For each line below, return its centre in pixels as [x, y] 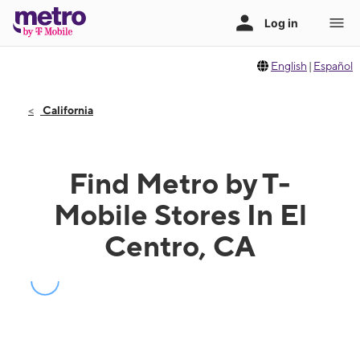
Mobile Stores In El [180, 215]
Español [333, 66]
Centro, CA [180, 246]
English [289, 66]
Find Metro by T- [180, 183]
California [67, 110]
